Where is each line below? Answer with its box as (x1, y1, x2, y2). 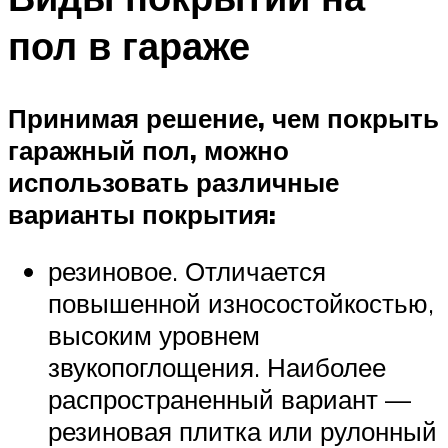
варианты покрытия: (8, 197, 276, 230)
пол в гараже (8, 20, 250, 70)
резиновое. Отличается (48, 255, 326, 288)
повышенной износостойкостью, (48, 287, 434, 320)
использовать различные (8, 165, 339, 198)
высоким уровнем (48, 319, 260, 352)
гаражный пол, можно (8, 133, 289, 166)
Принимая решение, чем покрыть (8, 101, 439, 134)
